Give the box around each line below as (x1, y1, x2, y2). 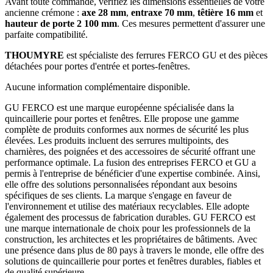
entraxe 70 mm (131, 7, 193, 18)
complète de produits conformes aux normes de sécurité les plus (5, 124, 249, 135)
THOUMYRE (5, 49, 64, 60)
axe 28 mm (82, 7, 126, 18)
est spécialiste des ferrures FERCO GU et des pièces (64, 49, 268, 60)
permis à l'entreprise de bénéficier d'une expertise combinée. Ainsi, (5, 168, 260, 179)
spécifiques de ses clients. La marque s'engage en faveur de (5, 190, 232, 200)
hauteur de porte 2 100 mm (5, 18, 117, 29)
